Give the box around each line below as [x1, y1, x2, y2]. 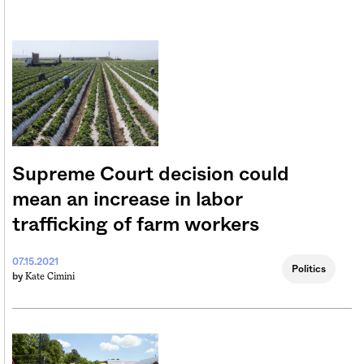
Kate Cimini [25, 271, 75, 283]
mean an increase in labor [12, 190, 242, 210]
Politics [292, 264, 326, 275]
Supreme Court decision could [12, 165, 289, 185]
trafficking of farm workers [12, 215, 259, 236]
